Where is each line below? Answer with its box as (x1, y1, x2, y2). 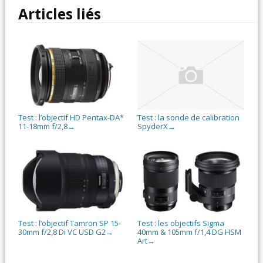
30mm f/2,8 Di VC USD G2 (18, 226, 106, 237)
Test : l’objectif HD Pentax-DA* (18, 112, 124, 123)
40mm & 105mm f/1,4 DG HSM (137, 226, 241, 237)
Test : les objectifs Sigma (137, 217, 224, 228)
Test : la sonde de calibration (137, 112, 240, 123)
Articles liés (18, 4, 102, 23)
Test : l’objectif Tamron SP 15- (18, 217, 122, 228)
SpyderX (137, 120, 168, 131)
